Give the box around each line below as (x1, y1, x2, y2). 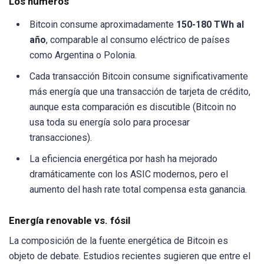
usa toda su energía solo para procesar (29, 116, 190, 128)
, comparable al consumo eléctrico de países (46, 34, 230, 45)
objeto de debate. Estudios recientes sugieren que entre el (9, 250, 250, 262)
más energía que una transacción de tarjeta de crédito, (29, 85, 250, 97)
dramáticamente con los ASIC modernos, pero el (29, 168, 228, 180)
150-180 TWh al (176, 18, 244, 30)
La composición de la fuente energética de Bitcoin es (9, 235, 228, 246)
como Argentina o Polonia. (29, 49, 137, 61)
